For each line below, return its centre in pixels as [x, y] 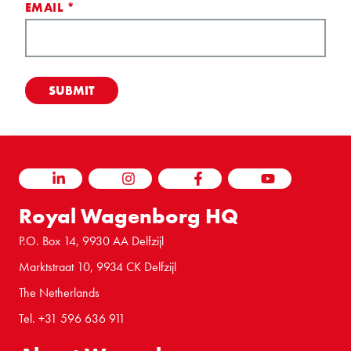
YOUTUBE [281, 186]
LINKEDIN [72, 186]
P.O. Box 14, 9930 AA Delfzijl [91, 241]
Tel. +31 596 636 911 [72, 319]
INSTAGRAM [148, 186]
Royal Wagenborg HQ [128, 216]
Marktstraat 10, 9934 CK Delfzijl [98, 267]
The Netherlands [59, 293]
